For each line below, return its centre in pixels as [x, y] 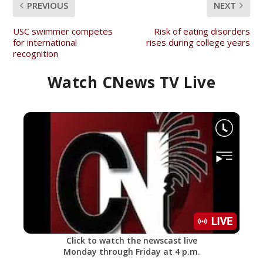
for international [45, 42]
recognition [36, 53]
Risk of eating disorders [202, 31]
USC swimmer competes [63, 31]
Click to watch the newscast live [131, 240]
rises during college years [198, 42]
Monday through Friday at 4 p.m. [131, 251]
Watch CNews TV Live [131, 82]
